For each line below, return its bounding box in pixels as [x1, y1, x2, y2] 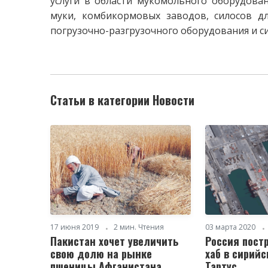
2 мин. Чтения [114, 221, 164, 232]
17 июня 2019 [50, 221, 99, 232]
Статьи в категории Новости [50, 90, 194, 109]
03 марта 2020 [205, 221, 256, 232]
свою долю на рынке [50, 245, 152, 261]
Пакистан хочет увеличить [50, 233, 178, 249]
